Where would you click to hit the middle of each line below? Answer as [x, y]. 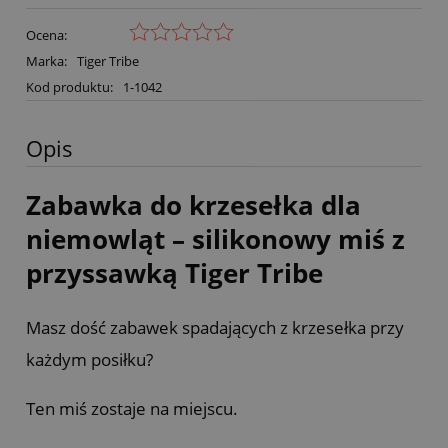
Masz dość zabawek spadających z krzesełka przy [215, 327]
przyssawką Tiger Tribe [174, 273]
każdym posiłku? [89, 359]
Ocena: [46, 35]
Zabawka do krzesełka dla [193, 205]
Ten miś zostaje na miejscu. [132, 408]
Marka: [48, 61]
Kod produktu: [69, 87]
